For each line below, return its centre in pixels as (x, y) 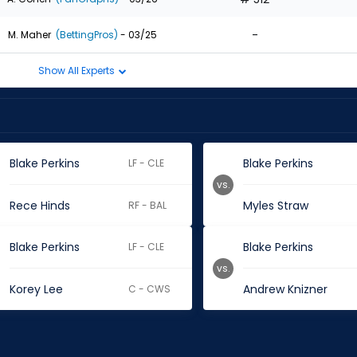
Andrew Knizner (286, 289)
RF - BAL (148, 205)
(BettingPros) (85, 34)
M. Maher (29, 34)
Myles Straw (276, 206)
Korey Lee (36, 289)
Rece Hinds (39, 206)
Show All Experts (77, 70)
